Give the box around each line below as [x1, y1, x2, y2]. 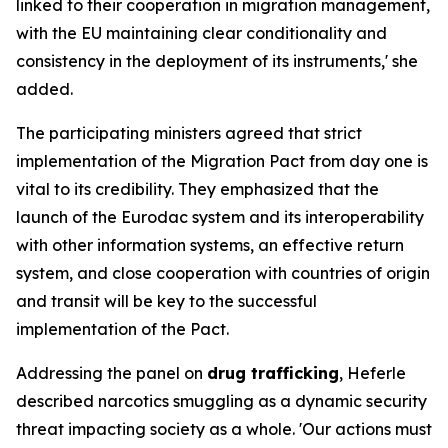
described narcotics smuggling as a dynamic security [16, 391, 427, 411]
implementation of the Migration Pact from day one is [16, 151, 428, 171]
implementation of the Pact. [16, 319, 229, 339]
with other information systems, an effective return [16, 235, 404, 255]
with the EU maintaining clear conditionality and [16, 23, 387, 43]
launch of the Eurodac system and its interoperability [16, 207, 424, 227]
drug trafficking [207, 363, 339, 383]
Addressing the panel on [16, 363, 207, 383]
